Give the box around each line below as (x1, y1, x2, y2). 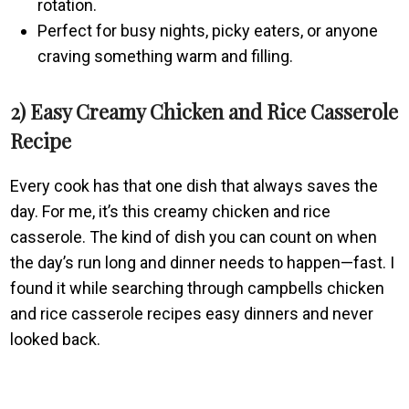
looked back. (10, 329, 101, 349)
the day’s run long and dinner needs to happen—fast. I (10, 252, 395, 272)
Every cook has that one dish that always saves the (10, 175, 379, 195)
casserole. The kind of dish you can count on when (10, 226, 378, 246)
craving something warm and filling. (37, 46, 294, 66)
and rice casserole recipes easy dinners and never (10, 303, 374, 323)
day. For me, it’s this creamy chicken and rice (10, 201, 331, 221)
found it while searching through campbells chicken (10, 278, 385, 298)
